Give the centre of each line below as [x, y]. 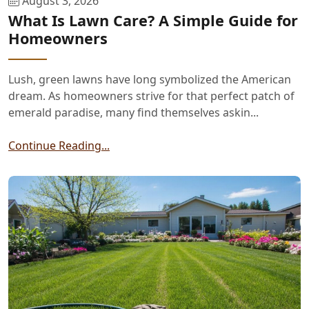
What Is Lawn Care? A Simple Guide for [153, 21]
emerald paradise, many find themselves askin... [133, 113]
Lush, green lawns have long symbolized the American [150, 80]
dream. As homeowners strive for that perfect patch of [151, 96]
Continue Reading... [59, 146]
